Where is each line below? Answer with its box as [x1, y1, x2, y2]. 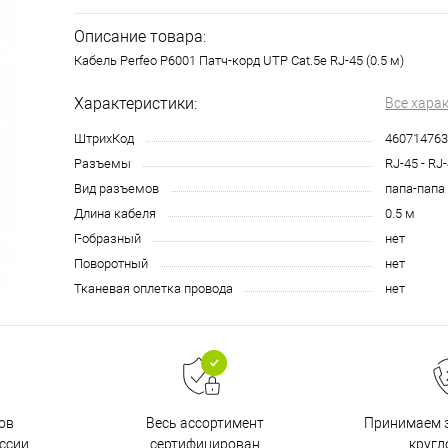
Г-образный [74, 231, 141, 246]
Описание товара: [74, 27, 206, 46]
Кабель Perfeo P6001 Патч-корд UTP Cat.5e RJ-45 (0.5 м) [74, 53, 404, 68]
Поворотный [74, 256, 148, 271]
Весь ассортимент [145, 415, 264, 431]
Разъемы [74, 156, 131, 171]
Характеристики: [74, 94, 197, 113]
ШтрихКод [74, 131, 134, 146]
